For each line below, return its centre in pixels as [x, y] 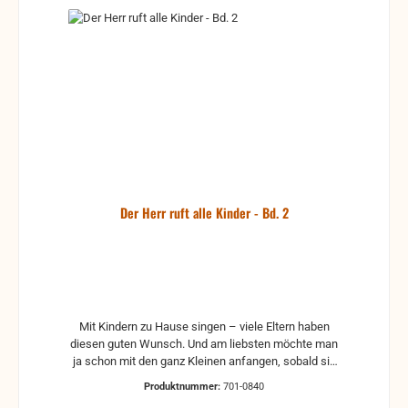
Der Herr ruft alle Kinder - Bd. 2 [204, 212]
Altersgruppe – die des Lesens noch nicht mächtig [204, 395]
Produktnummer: [184, 387]
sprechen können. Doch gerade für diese [204, 378]
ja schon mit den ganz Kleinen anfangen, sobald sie [204, 361]
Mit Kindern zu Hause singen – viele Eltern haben [204, 326]
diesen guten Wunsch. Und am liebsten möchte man [204, 343]
